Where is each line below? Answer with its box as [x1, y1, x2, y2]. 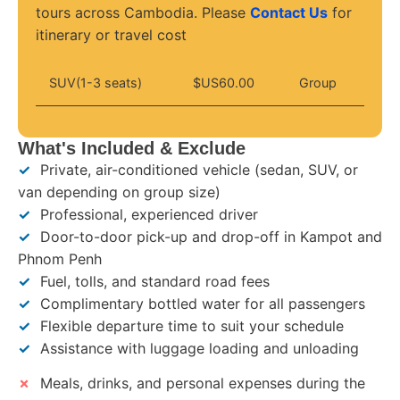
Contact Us [250, 4, 328, 22]
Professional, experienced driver [36, 204, 258, 223]
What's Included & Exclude [18, 137, 246, 158]
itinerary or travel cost [36, 26, 187, 45]
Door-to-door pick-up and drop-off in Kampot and [36, 227, 382, 246]
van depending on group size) [18, 182, 221, 201]
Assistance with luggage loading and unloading [36, 338, 359, 357]
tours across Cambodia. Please [36, 4, 250, 22]
